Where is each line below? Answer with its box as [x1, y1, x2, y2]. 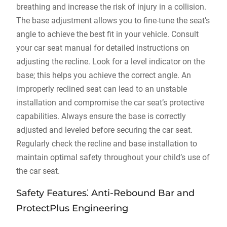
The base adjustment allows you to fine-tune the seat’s [16, 16, 210, 25]
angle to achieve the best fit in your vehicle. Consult [16, 29, 199, 39]
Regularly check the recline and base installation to [16, 139, 197, 148]
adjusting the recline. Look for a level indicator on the [16, 57, 205, 66]
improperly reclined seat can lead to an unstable [16, 84, 187, 94]
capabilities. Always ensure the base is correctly [16, 111, 186, 121]
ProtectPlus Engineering [16, 203, 128, 214]
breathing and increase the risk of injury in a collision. [16, 2, 206, 12]
